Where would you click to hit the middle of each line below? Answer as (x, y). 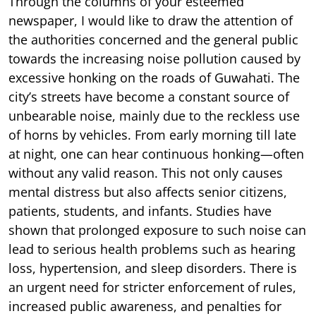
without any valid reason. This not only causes (146, 172)
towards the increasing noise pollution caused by (154, 58)
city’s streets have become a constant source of (149, 96)
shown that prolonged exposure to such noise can (157, 230)
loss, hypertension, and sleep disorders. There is (153, 268)
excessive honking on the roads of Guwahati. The (154, 77)
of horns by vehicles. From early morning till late (152, 134)
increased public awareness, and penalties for (145, 306)
